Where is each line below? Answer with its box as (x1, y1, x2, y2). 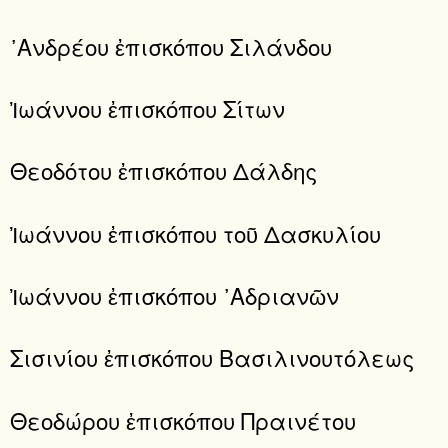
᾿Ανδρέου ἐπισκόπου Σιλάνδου (10, 29, 332, 62)
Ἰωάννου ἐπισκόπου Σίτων (10, 92, 285, 125)
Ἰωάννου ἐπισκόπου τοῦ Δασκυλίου (10, 216, 381, 249)
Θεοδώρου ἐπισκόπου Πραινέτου (10, 403, 356, 436)
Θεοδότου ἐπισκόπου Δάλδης (10, 154, 317, 187)
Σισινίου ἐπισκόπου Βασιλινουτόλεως (10, 341, 414, 374)
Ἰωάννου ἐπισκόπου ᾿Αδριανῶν (10, 279, 339, 312)
